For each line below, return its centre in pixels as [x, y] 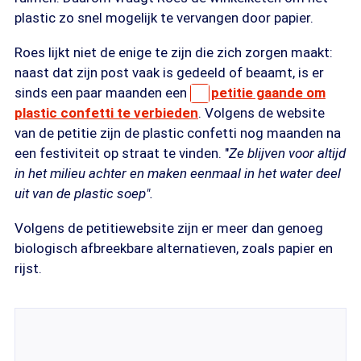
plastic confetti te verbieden [106, 113]
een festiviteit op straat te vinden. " [122, 153]
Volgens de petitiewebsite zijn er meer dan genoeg [169, 228]
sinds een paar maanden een [102, 93]
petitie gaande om [268, 93]
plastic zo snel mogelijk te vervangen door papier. [164, 18]
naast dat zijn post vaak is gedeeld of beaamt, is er [169, 73]
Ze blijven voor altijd [287, 153]
